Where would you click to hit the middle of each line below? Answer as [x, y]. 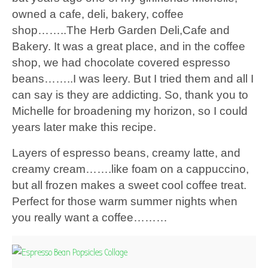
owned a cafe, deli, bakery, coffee [98, 14]
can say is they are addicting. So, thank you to [130, 95]
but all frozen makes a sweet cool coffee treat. [129, 185]
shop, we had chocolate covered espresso [121, 63]
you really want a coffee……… [90, 217]
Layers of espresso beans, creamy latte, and [126, 153]
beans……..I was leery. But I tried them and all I [133, 79]
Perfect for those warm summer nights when [125, 201]
